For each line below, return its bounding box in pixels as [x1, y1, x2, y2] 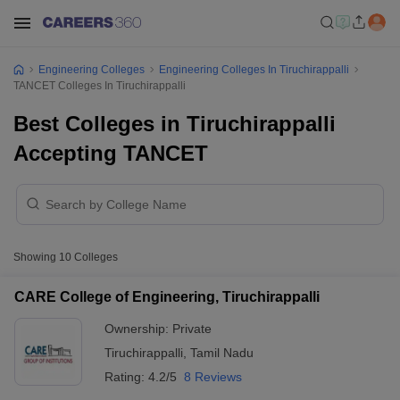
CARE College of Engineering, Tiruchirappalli [14, 289, 320, 304]
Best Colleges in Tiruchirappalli [13, 112, 336, 136]
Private [172, 321, 212, 336]
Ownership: [104, 321, 172, 336]
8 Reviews [184, 370, 242, 384]
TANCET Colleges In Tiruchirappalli [13, 79, 186, 92]
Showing [13, 251, 59, 263]
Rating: [104, 370, 148, 384]
